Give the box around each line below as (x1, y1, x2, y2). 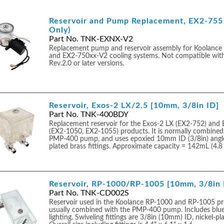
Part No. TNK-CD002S (49, 189, 129, 197)
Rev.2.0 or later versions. (49, 60, 124, 67)
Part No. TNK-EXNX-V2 (49, 35, 133, 43)
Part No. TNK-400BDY (49, 110, 128, 118)
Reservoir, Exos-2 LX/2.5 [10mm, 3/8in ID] (49, 101, 219, 109)
